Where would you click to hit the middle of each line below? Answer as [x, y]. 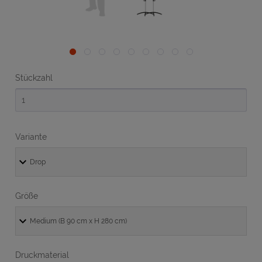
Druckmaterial [42, 255]
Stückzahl [34, 78]
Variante [31, 137]
